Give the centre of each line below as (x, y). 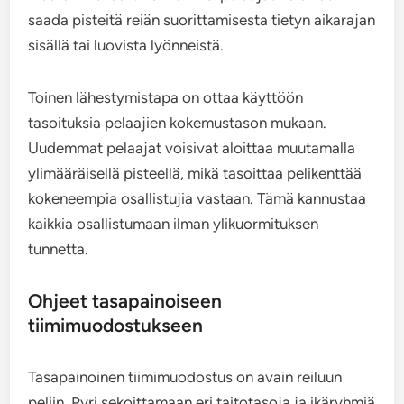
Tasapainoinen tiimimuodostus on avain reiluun (185, 376)
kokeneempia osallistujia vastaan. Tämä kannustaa (197, 198)
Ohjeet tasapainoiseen (125, 300)
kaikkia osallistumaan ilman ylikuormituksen (174, 223)
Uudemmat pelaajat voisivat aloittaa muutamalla (192, 147)
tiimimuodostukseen (116, 325)
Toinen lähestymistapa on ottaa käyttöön (166, 97)
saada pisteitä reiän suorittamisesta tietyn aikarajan (202, 19)
